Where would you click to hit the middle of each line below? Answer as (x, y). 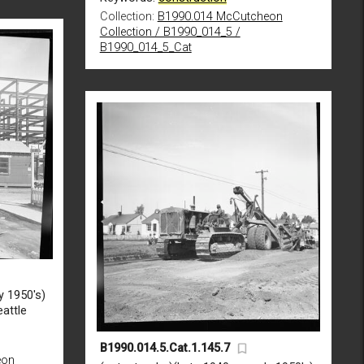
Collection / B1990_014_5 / (170, 32)
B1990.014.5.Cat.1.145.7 (165, 349)
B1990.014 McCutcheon (220, 17)
